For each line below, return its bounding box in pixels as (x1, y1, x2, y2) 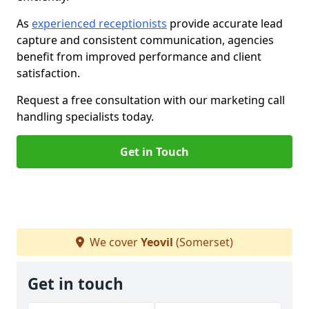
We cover (87, 235, 141, 250)
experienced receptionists (32, 16, 167, 31)
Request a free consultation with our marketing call (17, 92, 285, 108)
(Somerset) (173, 235, 233, 250)
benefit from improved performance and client (17, 49, 261, 64)
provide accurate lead (167, 16, 283, 31)
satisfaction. (17, 66, 80, 81)
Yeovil (141, 235, 173, 250)
